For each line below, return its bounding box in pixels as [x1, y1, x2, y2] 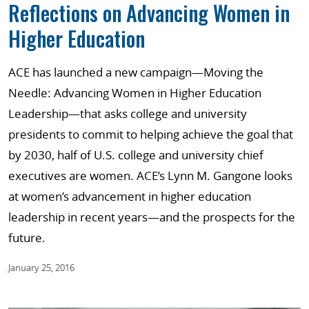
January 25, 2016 [8, 261, 74, 274]
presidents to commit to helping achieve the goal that [8, 126, 293, 142]
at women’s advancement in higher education [8, 188, 251, 204]
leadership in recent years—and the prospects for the [8, 209, 295, 225]
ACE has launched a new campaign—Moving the [8, 64, 263, 80]
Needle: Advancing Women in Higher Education [8, 85, 261, 101]
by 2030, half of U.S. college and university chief [8, 147, 263, 163]
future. [8, 230, 46, 246]
